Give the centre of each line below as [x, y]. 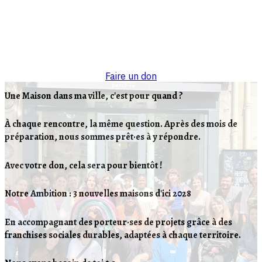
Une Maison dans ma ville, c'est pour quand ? [94, 96]
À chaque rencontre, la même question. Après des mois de [121, 124]
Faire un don [131, 76]
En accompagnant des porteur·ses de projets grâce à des [118, 222]
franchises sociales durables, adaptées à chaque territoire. [123, 235]
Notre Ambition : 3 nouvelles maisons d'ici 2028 [98, 194]
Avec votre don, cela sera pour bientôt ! [83, 165]
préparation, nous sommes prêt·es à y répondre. [103, 137]
